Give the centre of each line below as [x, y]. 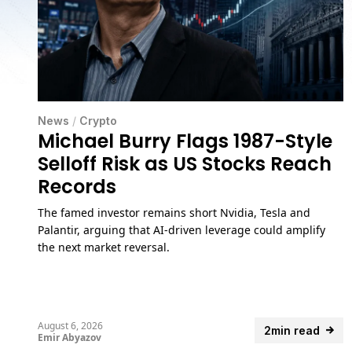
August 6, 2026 [70, 325]
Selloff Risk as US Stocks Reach [185, 163]
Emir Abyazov [70, 337]
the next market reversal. [104, 247]
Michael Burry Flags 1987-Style [185, 141]
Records [77, 186]
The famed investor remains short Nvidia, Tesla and [174, 212]
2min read [292, 330]
